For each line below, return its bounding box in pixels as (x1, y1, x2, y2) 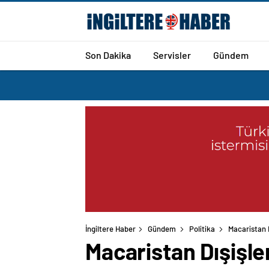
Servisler (153, 49, 191, 61)
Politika (189, 224, 215, 234)
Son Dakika (85, 49, 131, 61)
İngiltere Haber (85, 224, 136, 234)
